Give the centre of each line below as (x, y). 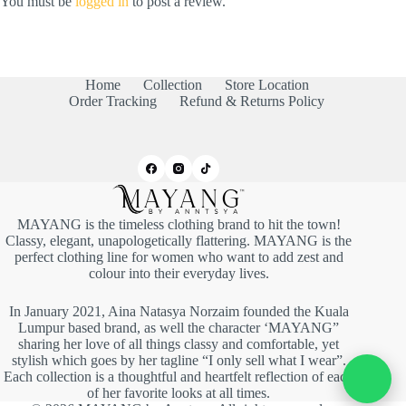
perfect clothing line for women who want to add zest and (179, 257)
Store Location (266, 85)
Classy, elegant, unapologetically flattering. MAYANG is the (179, 241)
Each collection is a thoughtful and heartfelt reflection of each (179, 377)
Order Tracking (113, 101)
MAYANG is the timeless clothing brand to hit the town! (179, 225)
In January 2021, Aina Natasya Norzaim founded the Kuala (179, 312)
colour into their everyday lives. (179, 274)
